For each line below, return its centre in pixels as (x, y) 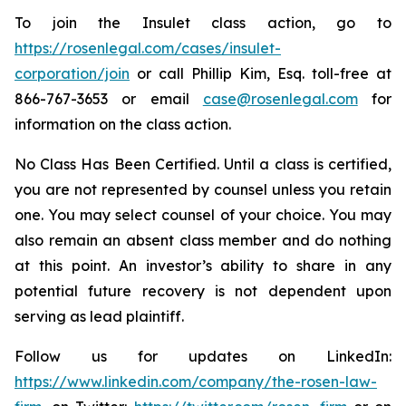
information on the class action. (123, 124)
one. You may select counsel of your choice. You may (203, 215)
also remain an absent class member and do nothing (203, 240)
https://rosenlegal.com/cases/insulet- (148, 48)
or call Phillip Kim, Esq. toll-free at (261, 73)
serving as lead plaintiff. (99, 316)
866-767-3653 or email (109, 99)
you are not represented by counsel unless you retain (203, 189)
